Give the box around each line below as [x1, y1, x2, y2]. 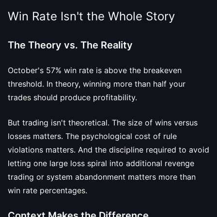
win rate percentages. [8, 186, 87, 195]
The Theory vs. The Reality [8, 39, 133, 51]
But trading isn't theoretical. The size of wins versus [8, 118, 198, 127]
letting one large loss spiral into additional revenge [8, 158, 194, 168]
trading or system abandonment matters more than [8, 172, 196, 182]
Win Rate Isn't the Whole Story [8, 9, 175, 23]
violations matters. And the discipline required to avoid [8, 145, 209, 155]
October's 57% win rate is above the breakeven [8, 65, 182, 75]
